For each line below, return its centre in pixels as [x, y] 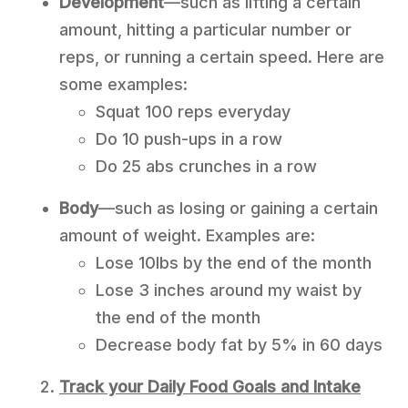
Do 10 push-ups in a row [189, 139]
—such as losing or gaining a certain [238, 208]
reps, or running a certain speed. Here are [222, 57]
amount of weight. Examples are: [187, 235]
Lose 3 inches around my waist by [229, 290]
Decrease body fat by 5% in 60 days [239, 345]
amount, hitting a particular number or [205, 30]
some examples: [123, 84]
